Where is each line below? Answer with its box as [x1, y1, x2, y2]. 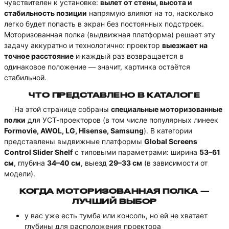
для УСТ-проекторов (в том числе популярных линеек [26, 116, 218, 124]
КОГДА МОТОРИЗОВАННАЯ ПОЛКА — [19, 187, 210, 195]
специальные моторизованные [111, 105, 222, 113]
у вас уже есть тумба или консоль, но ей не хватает [25, 211, 208, 220]
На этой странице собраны [4, 105, 111, 113]
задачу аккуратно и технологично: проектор [4, 41, 162, 50]
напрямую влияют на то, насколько [87, 9, 213, 17]
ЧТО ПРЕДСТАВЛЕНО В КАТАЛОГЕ [29, 91, 200, 99]
